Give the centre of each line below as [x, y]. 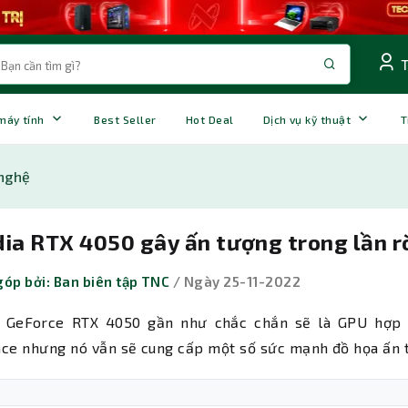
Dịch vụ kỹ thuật [307, 119]
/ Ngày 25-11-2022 [235, 282]
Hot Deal [209, 119]
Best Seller [125, 119]
